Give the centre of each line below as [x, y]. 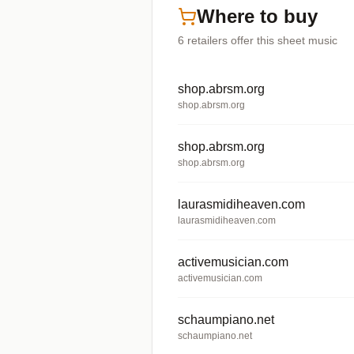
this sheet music [296, 40]
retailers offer [220, 40]
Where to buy [257, 16]
